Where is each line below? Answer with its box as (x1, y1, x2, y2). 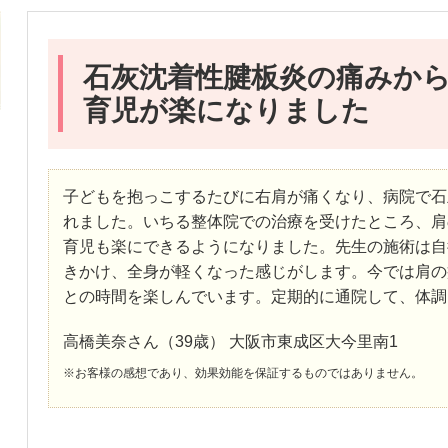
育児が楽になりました (82, 94, 370, 126)
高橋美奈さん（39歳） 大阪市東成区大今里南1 (62, 332, 398, 350)
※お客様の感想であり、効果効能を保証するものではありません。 (62, 365, 423, 380)
